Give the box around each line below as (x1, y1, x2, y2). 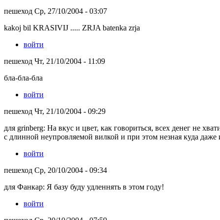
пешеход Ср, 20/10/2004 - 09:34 (4, 165, 107, 174)
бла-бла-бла (4, 73, 43, 82)
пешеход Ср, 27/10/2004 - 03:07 (4, 6, 107, 15)
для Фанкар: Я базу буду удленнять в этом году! (4, 182, 164, 191)
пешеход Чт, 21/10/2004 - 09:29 (4, 107, 106, 115)
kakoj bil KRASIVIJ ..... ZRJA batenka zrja (4, 23, 140, 32)
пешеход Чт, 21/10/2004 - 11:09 (4, 56, 105, 65)
